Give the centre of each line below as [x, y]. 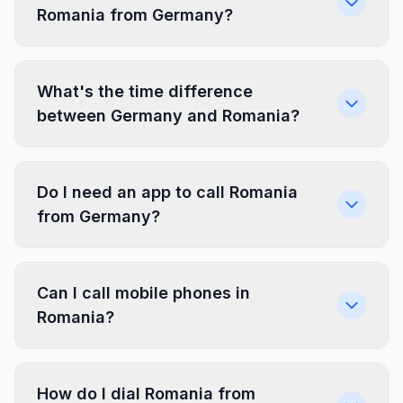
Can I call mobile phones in [143, 293]
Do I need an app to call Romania [167, 192]
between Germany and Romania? [168, 116]
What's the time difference [145, 91]
